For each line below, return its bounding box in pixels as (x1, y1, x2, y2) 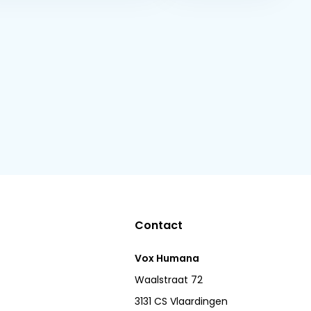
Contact (135, 217, 183, 233)
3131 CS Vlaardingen (135, 294, 228, 308)
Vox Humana (135, 251, 200, 265)
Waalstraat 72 (135, 273, 203, 287)
